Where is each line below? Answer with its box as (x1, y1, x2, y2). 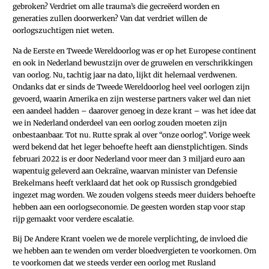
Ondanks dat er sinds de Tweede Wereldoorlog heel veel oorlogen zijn (13, 82, 250, 91)
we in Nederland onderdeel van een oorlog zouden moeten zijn (13, 118, 227, 127)
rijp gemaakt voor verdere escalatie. (13, 214, 134, 223)
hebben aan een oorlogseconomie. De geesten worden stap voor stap (13, 202, 245, 211)
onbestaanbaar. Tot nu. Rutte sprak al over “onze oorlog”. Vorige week (13, 130, 250, 139)
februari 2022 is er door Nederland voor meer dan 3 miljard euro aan (13, 154, 245, 163)
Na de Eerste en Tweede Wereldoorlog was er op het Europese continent (13, 46, 256, 55)
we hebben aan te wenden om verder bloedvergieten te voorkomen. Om (13, 246, 256, 255)
